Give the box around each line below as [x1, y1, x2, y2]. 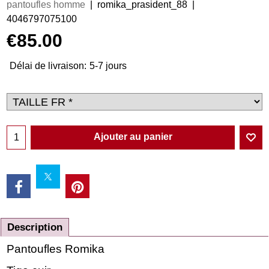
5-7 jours [89, 60, 127, 71]
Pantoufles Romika [7, 242, 104, 255]
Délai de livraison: [10, 60, 86, 71]
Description [7, 221, 62, 233]
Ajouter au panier [93, 131, 172, 142]
